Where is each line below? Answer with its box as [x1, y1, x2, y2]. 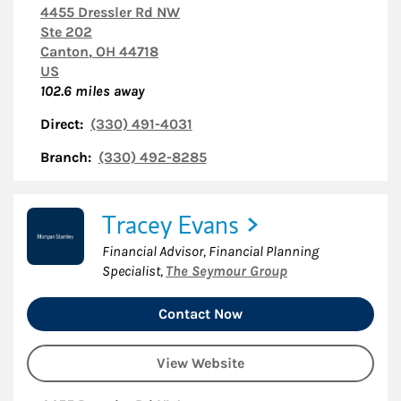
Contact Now [158, 304, 243, 322]
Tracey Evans [102, 208, 239, 242]
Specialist [102, 262, 160, 279]
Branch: [40, 149, 91, 166]
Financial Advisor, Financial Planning [102, 243, 319, 260]
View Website [157, 354, 244, 371]
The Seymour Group [166, 262, 287, 279]
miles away [72, 82, 144, 99]
